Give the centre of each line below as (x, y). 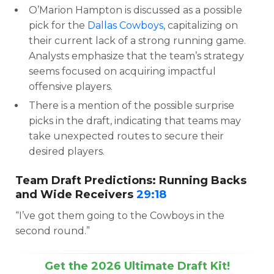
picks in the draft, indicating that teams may (135, 120)
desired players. (67, 151)
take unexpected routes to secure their (126, 136)
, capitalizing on (201, 25)
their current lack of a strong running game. (137, 40)
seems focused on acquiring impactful (122, 71)
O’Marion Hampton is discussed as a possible (135, 10)
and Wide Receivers (76, 194)
